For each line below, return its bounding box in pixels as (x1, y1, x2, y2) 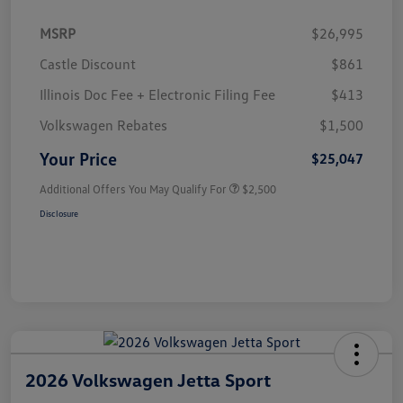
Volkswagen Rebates (40, 115, 167, 134)
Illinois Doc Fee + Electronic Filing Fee (40, 85, 275, 103)
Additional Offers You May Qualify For (40, 181, 227, 196)
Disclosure (40, 207, 78, 219)
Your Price (40, 147, 117, 169)
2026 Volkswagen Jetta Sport (25, 368, 271, 390)
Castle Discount (40, 54, 136, 73)
